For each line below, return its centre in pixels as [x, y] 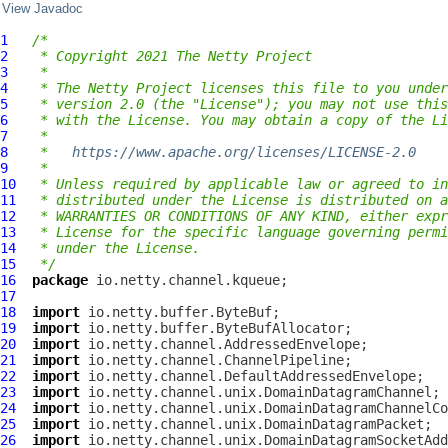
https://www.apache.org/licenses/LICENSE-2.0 [244, 152]
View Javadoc [42, 9]
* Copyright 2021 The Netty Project [172, 56]
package [60, 280]
